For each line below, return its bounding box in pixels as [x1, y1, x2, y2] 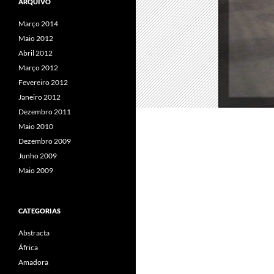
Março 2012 [18, 63, 58, 72]
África [18, 243, 38, 252]
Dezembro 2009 [18, 136, 71, 146]
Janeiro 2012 [18, 92, 61, 102]
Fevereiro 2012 [18, 78, 68, 87]
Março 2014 [18, 19, 58, 28]
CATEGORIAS [18, 207, 61, 215]
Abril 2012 [18, 48, 53, 57]
